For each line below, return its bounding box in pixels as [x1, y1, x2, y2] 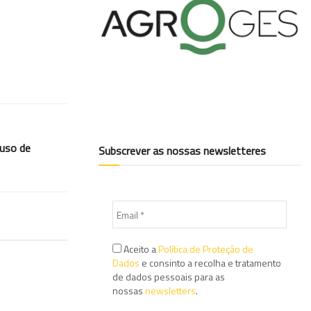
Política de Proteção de [158, 242, 253, 257]
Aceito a [121, 242, 158, 257]
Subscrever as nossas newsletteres [99, 142, 266, 160]
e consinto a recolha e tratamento [140, 255, 281, 271]
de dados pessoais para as [112, 269, 225, 285]
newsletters [145, 283, 196, 299]
